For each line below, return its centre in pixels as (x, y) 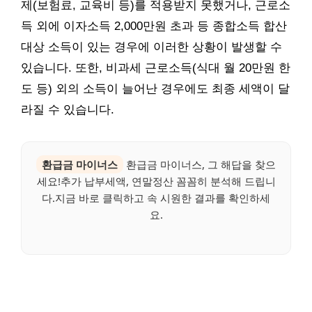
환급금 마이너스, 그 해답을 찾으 (200, 164)
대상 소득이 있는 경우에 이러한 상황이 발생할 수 (151, 47)
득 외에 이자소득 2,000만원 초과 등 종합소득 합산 (154, 26)
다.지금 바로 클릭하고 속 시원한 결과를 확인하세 (156, 197)
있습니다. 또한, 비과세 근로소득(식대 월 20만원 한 (156, 68)
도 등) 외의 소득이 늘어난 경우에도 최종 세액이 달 (155, 88)
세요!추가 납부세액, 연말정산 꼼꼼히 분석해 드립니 (156, 181)
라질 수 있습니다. (68, 109)
